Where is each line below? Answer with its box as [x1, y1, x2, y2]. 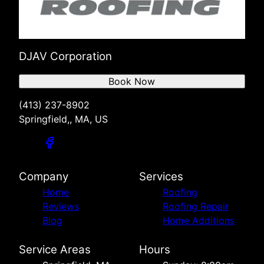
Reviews [42, 200, 79, 212]
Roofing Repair [163, 200, 229, 212]
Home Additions [163, 214, 235, 226]
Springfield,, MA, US [19, 113, 108, 125]
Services [139, 169, 183, 183]
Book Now [108, 75, 156, 87]
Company [19, 169, 68, 183]
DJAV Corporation [19, 49, 112, 63]
